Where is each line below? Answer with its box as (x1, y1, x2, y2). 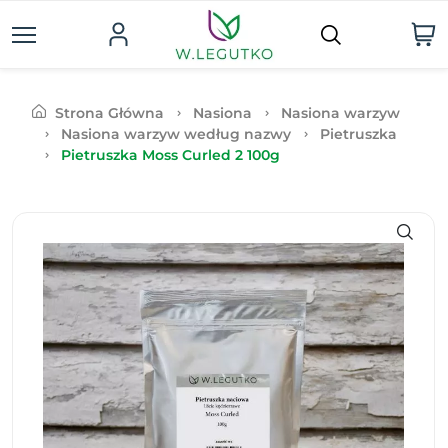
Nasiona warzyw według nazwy (61, 125, 291, 143)
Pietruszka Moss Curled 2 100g (61, 146, 280, 164)
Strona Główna (55, 104, 164, 122)
